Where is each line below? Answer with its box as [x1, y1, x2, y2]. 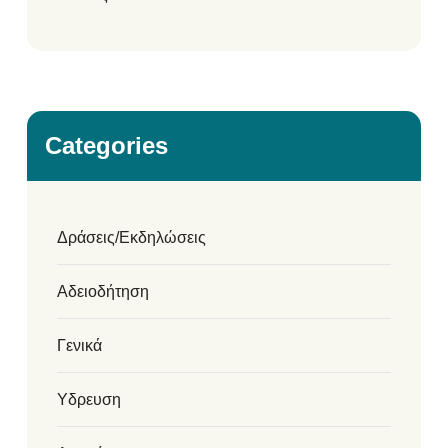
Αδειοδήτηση [57, 282, 149, 300]
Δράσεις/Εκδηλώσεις [57, 228, 206, 246]
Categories [45, 131, 168, 159]
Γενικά [57, 336, 102, 354]
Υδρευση [57, 390, 121, 408]
